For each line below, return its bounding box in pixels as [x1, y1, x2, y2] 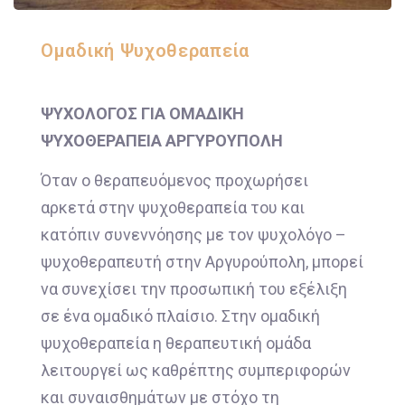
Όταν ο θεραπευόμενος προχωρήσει [41, 171, 308, 191]
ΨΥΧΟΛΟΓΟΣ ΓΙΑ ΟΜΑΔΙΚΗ [41, 103, 244, 123]
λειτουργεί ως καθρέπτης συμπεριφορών [41, 361, 351, 381]
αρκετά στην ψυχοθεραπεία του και [41, 198, 305, 218]
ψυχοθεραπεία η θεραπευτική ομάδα [41, 334, 311, 353]
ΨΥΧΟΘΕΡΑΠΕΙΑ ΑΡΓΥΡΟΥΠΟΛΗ [41, 130, 283, 150]
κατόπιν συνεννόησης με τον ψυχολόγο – [41, 225, 346, 245]
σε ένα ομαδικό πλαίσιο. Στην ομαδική [41, 306, 320, 326]
